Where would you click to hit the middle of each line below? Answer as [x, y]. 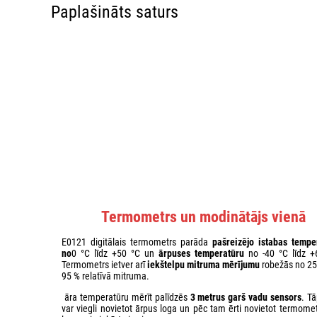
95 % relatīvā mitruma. [108, 276]
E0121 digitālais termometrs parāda [137, 242]
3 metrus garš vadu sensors [246, 297]
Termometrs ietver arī [104, 264]
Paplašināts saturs [115, 12]
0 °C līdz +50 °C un [115, 253]
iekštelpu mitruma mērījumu [203, 264]
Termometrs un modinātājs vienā [201, 217]
